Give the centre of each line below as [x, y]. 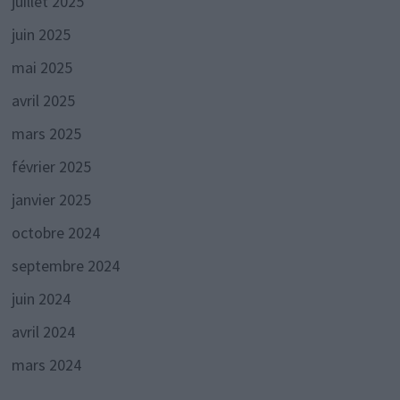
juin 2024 [41, 299]
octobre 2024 [55, 233]
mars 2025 [46, 134]
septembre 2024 [65, 266]
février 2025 [51, 167]
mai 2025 [42, 68]
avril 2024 [43, 332]
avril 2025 [43, 101]
